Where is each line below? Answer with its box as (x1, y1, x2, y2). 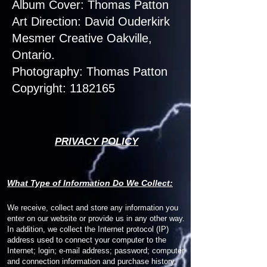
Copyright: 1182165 (12, 82, 115, 95)
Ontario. (12, 48, 55, 61)
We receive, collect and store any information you (7, 203, 178, 212)
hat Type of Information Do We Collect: (15, 178, 173, 188)
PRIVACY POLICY (55, 136, 138, 147)
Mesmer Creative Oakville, (12, 32, 152, 45)
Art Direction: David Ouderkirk (12, 15, 170, 28)
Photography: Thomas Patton (12, 65, 167, 78)
